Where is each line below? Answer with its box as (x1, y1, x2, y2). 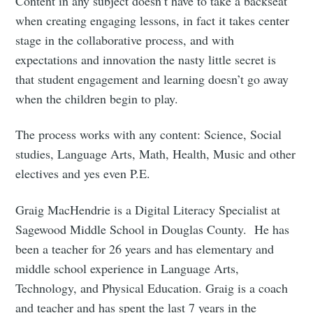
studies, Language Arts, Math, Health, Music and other (15, 145, 296, 163)
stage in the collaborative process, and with (15, 31, 235, 49)
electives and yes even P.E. (15, 165, 151, 182)
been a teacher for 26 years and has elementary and (15, 240, 275, 257)
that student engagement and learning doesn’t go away (15, 71, 289, 88)
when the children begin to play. (15, 90, 179, 108)
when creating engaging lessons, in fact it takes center (15, 12, 290, 29)
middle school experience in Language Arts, (15, 259, 240, 277)
